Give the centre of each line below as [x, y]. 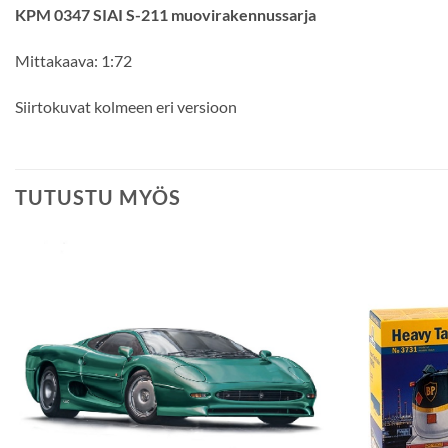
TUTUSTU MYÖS [98, 197]
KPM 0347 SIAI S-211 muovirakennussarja [165, 14]
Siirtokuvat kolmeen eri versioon [126, 106]
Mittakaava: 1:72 [73, 60]
